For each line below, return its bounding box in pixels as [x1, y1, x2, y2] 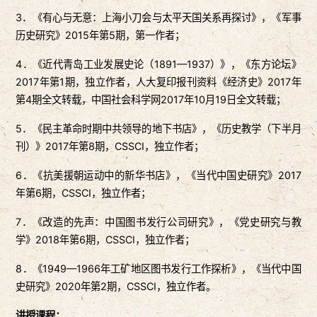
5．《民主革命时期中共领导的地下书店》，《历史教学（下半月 [16, 122, 301, 135]
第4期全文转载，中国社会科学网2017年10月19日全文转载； [16, 93, 287, 106]
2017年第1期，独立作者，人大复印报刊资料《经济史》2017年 [16, 76, 301, 88]
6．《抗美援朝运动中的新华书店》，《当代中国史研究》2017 [16, 169, 301, 182]
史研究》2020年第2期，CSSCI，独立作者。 [16, 280, 217, 293]
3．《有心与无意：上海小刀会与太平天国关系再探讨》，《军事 [16, 11, 301, 24]
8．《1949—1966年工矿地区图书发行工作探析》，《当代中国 [16, 263, 301, 275]
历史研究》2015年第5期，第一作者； [16, 29, 185, 42]
